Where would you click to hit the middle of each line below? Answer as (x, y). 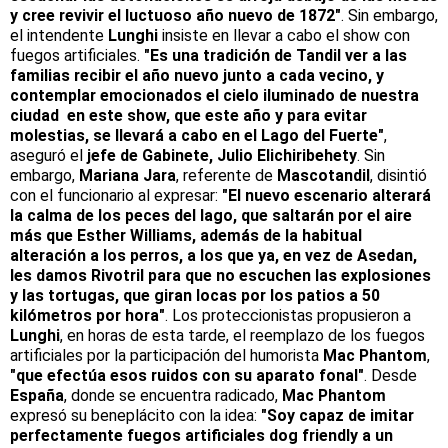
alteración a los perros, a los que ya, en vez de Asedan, (213, 255)
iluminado (301, 95)
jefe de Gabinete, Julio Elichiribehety (222, 155)
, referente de (226, 175)
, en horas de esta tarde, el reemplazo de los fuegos (242, 335)
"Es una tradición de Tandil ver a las (275, 55)
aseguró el (48, 155)
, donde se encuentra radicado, (173, 395)
